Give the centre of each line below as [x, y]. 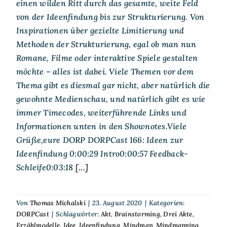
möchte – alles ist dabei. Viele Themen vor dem [105, 71]
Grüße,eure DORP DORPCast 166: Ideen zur [100, 140]
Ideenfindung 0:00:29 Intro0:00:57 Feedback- [102, 153]
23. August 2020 [117, 203]
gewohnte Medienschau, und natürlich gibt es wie [111, 99]
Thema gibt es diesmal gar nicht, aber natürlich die [113, 85]
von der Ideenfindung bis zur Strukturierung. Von [110, 16]
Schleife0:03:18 [45, 167]
